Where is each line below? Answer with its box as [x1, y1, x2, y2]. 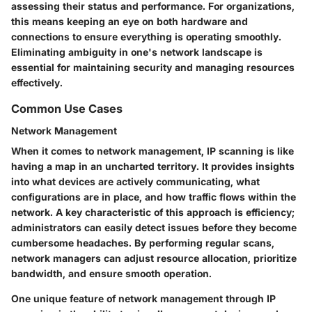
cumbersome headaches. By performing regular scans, [11, 237, 274, 249]
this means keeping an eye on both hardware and [11, 15, 248, 27]
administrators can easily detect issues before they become [11, 221, 297, 234]
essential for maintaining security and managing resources [11, 61, 295, 73]
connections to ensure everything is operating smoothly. [11, 31, 281, 42]
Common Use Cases [11, 102, 123, 116]
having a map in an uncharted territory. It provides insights [11, 160, 295, 173]
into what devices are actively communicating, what [11, 175, 260, 188]
